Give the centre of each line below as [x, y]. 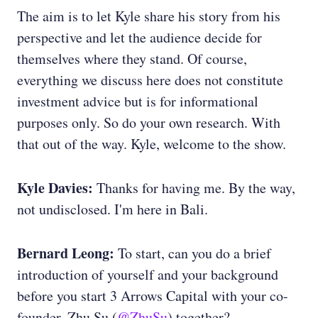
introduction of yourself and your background [148, 275]
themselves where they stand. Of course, [132, 59]
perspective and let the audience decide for [139, 38]
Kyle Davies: [55, 188]
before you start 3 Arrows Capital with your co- [153, 296]
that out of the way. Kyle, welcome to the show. [152, 144]
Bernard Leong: [66, 253]
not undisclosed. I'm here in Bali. [113, 209]
